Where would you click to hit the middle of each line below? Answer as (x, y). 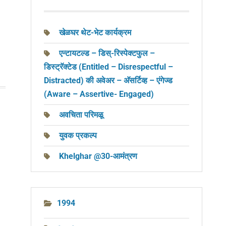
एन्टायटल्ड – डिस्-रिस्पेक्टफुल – (107, 53)
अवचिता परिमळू (82, 115)
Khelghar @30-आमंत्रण (98, 156)
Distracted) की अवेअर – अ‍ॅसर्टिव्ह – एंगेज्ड (108, 80)
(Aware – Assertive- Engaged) (99, 94)
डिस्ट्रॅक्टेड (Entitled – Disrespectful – (108, 67)
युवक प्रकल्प (78, 135)
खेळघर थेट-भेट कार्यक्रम (95, 33)
